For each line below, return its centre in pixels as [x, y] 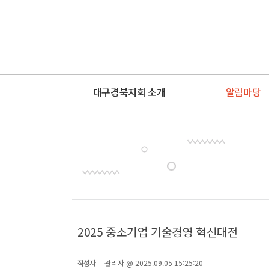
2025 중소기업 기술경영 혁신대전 [158, 232]
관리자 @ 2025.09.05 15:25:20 [154, 263]
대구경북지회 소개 [129, 92]
